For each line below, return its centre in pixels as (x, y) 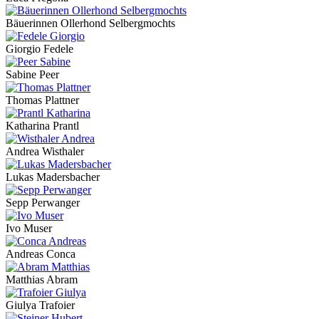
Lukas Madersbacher (53, 177)
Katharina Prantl (42, 126)
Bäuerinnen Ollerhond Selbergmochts (90, 23)
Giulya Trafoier (40, 305)
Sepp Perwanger (43, 203)
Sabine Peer (32, 75)
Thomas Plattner (42, 100)
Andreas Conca (41, 254)
